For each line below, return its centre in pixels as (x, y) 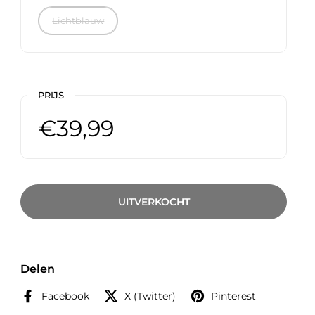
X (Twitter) (150, 296)
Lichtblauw (78, 20)
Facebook (66, 296)
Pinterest (234, 296)
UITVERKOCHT (154, 201)
